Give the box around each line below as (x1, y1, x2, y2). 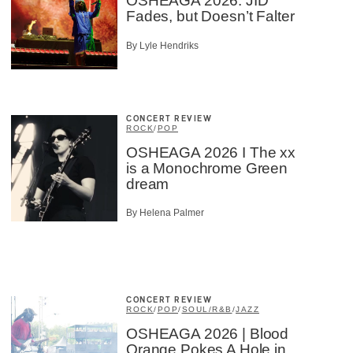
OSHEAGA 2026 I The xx (126, 143, 295, 161)
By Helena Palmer (126, 207, 204, 219)
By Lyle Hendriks (126, 39, 199, 51)
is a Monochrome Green (126, 159, 288, 176)
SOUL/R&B (181, 305, 232, 314)
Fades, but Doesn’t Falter (126, 8, 295, 25)
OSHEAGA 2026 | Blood (126, 325, 289, 343)
